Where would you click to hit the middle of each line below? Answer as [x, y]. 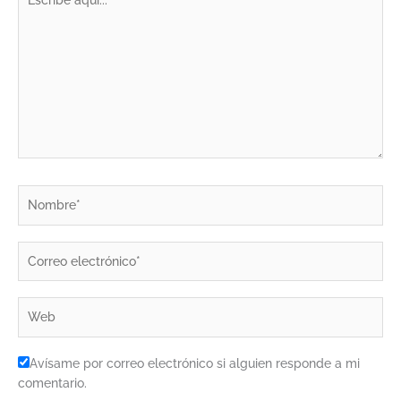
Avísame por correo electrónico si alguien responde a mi [195, 363]
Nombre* [43, 195]
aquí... [34, 9]
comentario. [52, 383]
